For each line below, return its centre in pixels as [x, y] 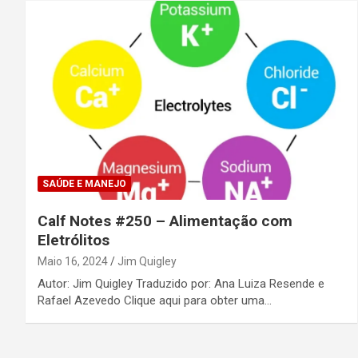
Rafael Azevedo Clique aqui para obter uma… [155, 300]
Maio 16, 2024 [73, 261]
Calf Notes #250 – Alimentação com [165, 221]
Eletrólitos [74, 240]
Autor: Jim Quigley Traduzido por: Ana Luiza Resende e [181, 283]
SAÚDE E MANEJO [84, 183]
